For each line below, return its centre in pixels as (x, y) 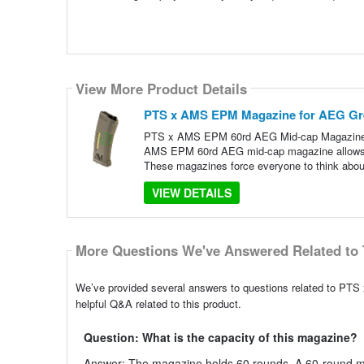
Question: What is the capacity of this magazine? (220, 337)
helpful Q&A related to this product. (158, 303)
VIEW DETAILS (191, 193)
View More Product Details (161, 88)
